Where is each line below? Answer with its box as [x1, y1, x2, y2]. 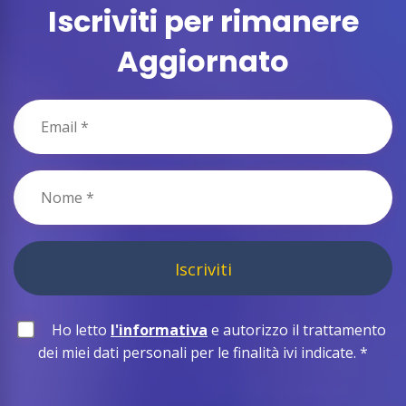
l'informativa [111, 320, 208, 341]
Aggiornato [117, 41, 289, 82]
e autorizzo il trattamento [208, 320, 386, 341]
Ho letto [44, 320, 111, 341]
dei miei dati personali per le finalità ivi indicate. [38, 343, 360, 363]
